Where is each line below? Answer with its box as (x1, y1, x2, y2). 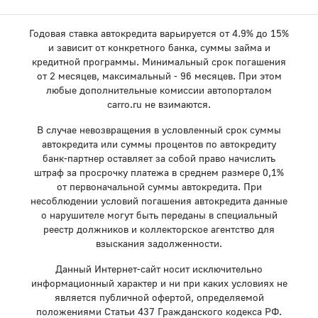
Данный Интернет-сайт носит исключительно (55, 263, 263, 275)
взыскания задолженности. (96, 237, 222, 250)
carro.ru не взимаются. (107, 98, 211, 111)
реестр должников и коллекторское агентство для (43, 223, 275, 236)
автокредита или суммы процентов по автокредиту (42, 138, 276, 150)
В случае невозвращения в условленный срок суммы (37, 124, 281, 136)
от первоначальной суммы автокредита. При (56, 180, 262, 193)
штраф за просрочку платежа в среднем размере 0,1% (34, 166, 284, 179)
